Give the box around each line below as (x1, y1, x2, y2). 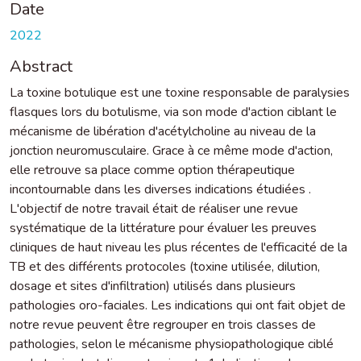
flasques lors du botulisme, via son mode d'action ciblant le (10, 102, 337, 121)
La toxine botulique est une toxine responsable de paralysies (10, 83, 350, 102)
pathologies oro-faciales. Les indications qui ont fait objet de (10, 296, 346, 314)
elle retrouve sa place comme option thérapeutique (10, 160, 295, 179)
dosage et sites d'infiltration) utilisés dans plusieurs (10, 276, 296, 295)
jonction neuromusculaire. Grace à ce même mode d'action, (10, 141, 333, 160)
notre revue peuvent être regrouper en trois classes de (10, 315, 316, 334)
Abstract (10, 55, 73, 77)
